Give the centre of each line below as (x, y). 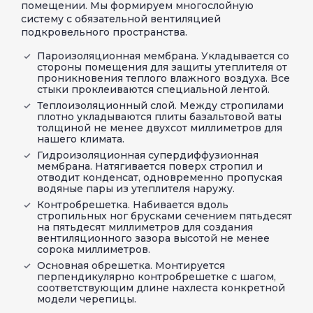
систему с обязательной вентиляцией (121, 19)
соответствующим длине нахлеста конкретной (161, 287)
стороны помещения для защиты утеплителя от (162, 67)
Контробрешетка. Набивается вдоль (133, 204)
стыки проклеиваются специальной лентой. (153, 89)
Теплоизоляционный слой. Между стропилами (160, 105)
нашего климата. (81, 139)
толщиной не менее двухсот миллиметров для (160, 128)
